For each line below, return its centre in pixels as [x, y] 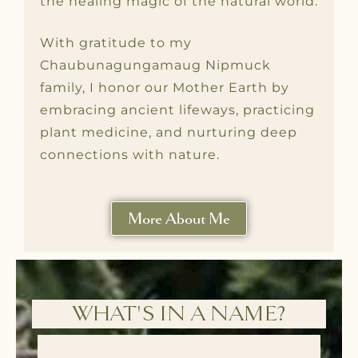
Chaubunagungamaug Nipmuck [155, 66]
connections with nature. [130, 155]
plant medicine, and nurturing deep [169, 133]
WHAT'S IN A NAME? [179, 314]
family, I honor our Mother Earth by [165, 88]
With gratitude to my [116, 43]
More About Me [179, 219]
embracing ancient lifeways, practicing [177, 110]
